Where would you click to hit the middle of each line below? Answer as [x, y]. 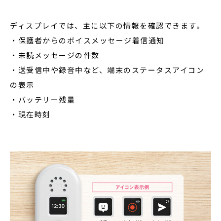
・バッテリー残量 [42, 99]
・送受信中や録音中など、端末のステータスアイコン [107, 70]
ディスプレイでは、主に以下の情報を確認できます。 [107, 25]
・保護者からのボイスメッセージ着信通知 [87, 40]
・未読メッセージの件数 [55, 55]
